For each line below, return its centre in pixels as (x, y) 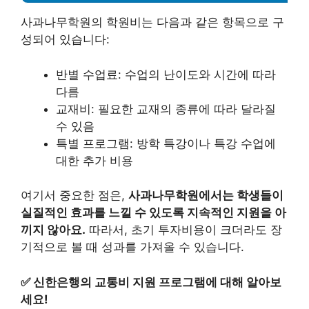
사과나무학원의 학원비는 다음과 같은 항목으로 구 (152, 22)
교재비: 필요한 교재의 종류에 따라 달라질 (166, 109)
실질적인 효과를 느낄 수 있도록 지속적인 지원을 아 (153, 213)
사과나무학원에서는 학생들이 (206, 196)
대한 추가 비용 (94, 160)
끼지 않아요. (53, 230)
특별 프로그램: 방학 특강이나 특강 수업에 (166, 143)
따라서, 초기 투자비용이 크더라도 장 (184, 230)
